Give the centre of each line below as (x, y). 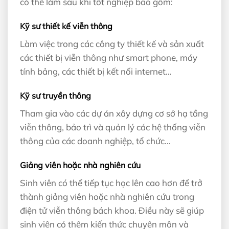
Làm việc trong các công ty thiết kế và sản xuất (112, 44)
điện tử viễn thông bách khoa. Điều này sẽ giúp (112, 211)
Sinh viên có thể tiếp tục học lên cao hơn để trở (111, 183)
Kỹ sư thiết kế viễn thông (66, 26)
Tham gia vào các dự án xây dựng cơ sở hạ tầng (114, 113)
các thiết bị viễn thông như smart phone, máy (109, 58)
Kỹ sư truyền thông (55, 96)
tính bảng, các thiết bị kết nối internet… (96, 72)
